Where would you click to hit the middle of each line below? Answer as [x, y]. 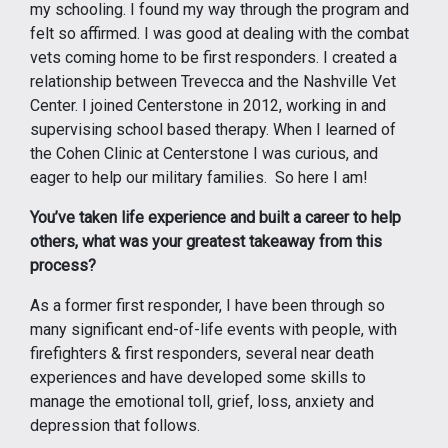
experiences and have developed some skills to [198, 378]
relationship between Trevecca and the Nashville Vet [213, 82]
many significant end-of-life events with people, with [213, 330]
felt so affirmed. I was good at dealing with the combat [219, 34]
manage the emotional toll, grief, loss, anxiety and [202, 402]
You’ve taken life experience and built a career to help [215, 218]
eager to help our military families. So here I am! [199, 178]
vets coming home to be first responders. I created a [213, 58]
